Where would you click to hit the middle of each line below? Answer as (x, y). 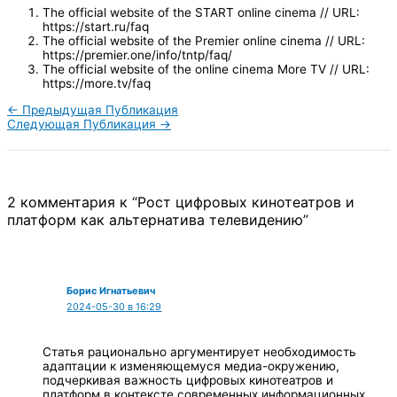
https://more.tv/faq (97, 84)
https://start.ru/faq (96, 27)
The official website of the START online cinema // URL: (201, 13)
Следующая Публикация (83, 125)
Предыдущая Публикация (98, 110)
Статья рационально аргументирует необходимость (199, 351)
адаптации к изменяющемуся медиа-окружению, (191, 366)
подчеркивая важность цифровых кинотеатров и (188, 380)
